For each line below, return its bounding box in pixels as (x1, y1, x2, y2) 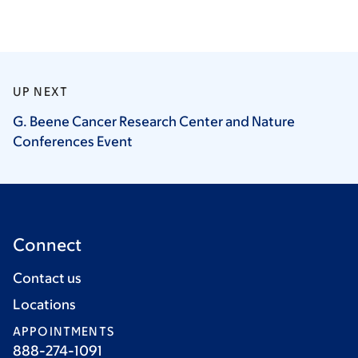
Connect (13, 235, 82, 255)
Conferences (13, 133, 97, 149)
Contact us (13, 270, 82, 286)
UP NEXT (13, 85, 69, 98)
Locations (13, 296, 76, 312)
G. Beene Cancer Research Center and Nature (13, 113, 295, 129)
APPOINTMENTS (13, 324, 114, 338)
